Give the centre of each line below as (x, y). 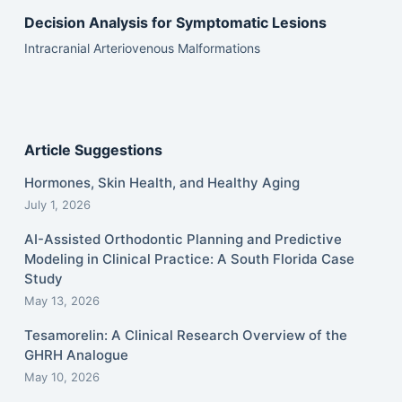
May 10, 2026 (61, 377)
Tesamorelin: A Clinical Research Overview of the (185, 336)
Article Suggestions (93, 149)
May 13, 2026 (61, 301)
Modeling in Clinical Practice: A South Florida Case (189, 259)
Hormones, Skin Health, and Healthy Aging (162, 183)
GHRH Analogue (76, 355)
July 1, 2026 (57, 205)
